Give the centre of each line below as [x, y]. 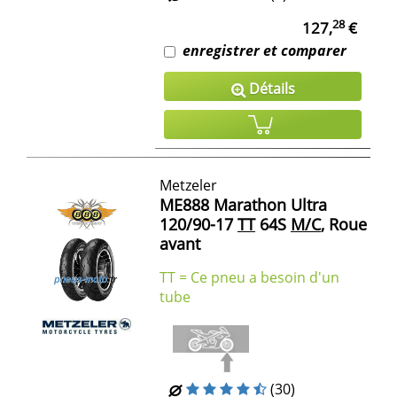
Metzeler [188, 186]
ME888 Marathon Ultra [243, 205]
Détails [270, 88]
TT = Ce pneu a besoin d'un [249, 278]
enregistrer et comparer [265, 50]
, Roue [344, 225]
